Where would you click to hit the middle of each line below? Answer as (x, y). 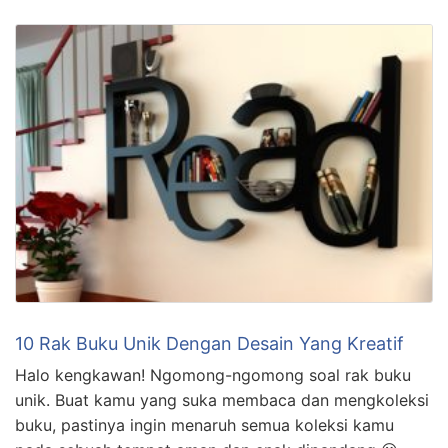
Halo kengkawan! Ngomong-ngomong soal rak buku (213, 375)
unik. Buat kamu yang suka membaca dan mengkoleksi (222, 400)
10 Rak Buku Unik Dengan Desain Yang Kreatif (209, 344)
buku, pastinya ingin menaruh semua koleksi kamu (204, 425)
